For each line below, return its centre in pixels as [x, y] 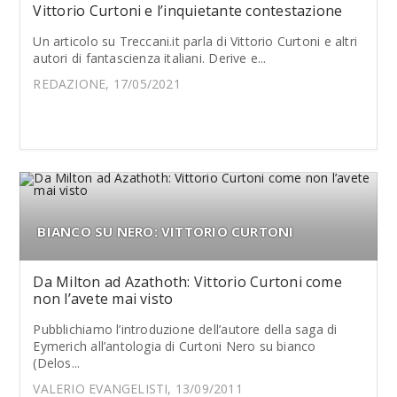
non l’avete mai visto [103, 299]
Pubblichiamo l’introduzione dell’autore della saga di [185, 329]
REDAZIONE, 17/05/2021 [107, 84]
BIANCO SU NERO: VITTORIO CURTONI [166, 231]
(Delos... [57, 363]
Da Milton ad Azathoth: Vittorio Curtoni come [187, 282]
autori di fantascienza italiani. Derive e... [150, 58]
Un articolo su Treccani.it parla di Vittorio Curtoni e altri [195, 41]
